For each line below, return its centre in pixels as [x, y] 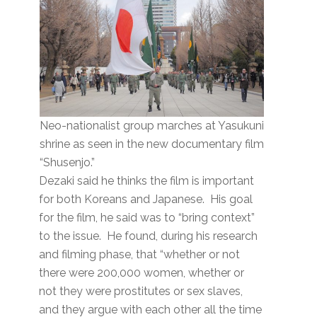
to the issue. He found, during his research [149, 236]
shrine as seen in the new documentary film [151, 144]
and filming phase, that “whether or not [140, 255]
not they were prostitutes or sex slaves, [141, 292]
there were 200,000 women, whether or [142, 273]
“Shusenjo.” [67, 163]
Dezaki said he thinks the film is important [147, 181]
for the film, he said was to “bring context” [147, 218]
